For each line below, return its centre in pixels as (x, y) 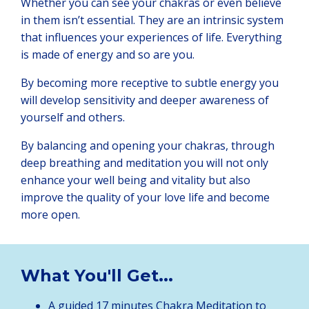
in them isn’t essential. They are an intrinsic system (152, 20)
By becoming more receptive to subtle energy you (150, 82)
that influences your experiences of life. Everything (151, 37)
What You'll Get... (97, 275)
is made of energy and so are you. (108, 54)
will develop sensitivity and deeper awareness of (145, 100)
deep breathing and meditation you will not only (144, 162)
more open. (50, 214)
